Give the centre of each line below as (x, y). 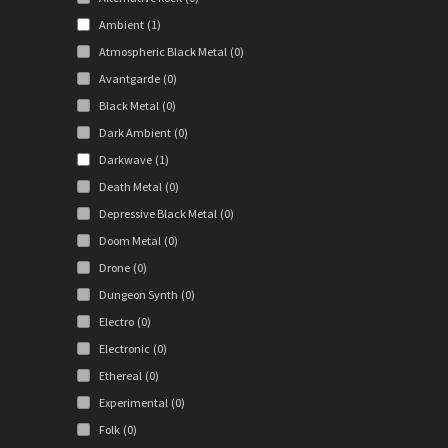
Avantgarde (129, 79)
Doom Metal (129, 241)
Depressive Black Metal (157, 214)
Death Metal (130, 187)
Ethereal (120, 376)
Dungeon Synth (138, 295)
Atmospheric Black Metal (162, 52)
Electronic (124, 349)
